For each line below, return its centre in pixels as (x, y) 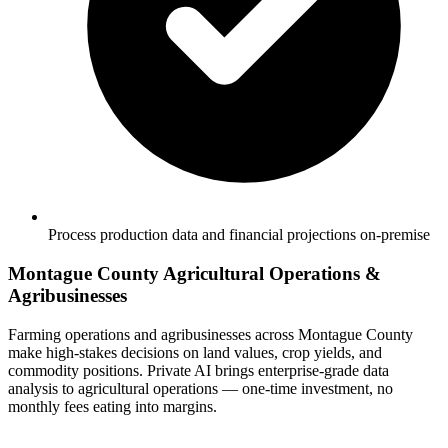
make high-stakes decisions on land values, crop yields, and (195, 352)
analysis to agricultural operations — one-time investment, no (200, 388)
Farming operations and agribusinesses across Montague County (210, 334)
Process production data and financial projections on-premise (239, 235)
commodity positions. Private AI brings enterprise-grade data (198, 370)
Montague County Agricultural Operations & (194, 273)
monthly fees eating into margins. (112, 406)
